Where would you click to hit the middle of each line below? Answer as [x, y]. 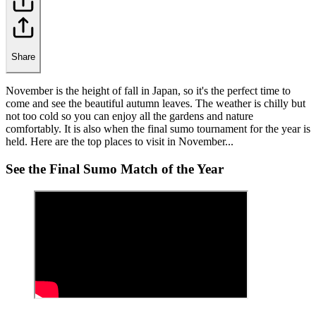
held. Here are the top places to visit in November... [120, 142]
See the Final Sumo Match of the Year [115, 169]
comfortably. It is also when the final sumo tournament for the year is [158, 129]
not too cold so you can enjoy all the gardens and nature [129, 116]
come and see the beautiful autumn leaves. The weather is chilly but [156, 104]
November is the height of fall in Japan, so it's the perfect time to [148, 91]
